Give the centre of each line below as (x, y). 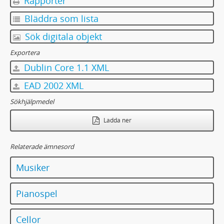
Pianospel (37, 193)
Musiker (33, 167)
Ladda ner (117, 120)
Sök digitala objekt (62, 36)
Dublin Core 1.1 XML (65, 67)
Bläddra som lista (60, 18)
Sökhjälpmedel (32, 101)
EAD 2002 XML (52, 85)
